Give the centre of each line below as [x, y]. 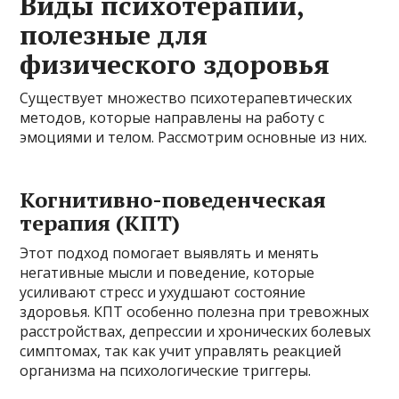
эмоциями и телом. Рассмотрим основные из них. [194, 137]
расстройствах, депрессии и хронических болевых [195, 331]
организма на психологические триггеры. [166, 370]
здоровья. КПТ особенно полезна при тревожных [195, 311]
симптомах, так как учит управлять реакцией [181, 350]
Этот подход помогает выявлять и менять [170, 252]
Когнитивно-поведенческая [173, 199]
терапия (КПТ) [100, 222]
